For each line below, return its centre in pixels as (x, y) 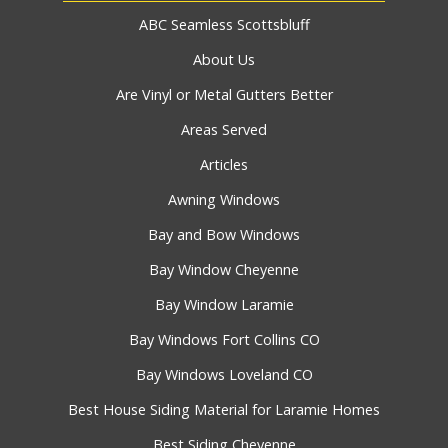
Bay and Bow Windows (224, 235)
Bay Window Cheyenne (224, 270)
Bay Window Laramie (224, 305)
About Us (224, 60)
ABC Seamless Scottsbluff (224, 25)
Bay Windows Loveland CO (224, 375)
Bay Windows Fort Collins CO (224, 340)
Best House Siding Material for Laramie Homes (224, 410)
